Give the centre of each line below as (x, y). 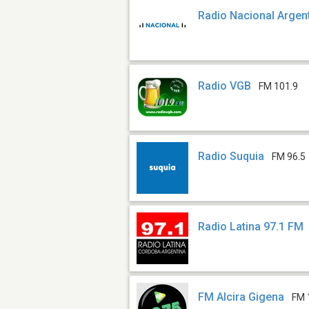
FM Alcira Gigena (241, 297)
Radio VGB (225, 86)
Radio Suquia (231, 157)
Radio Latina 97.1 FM (251, 227)
